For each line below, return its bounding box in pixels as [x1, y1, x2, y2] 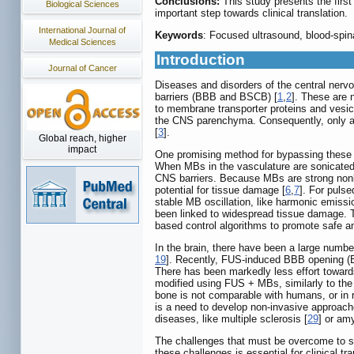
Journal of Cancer [47, 63, 117, 73]
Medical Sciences [48, 37, 116, 47]
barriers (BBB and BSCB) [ [155, 91, 277, 104]
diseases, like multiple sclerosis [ [155, 313, 307, 326]
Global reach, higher [38, 133, 126, 144]
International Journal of [39, 25, 126, 35]
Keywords [155, 29, 203, 42]
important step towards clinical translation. [155, 7, 348, 20]
